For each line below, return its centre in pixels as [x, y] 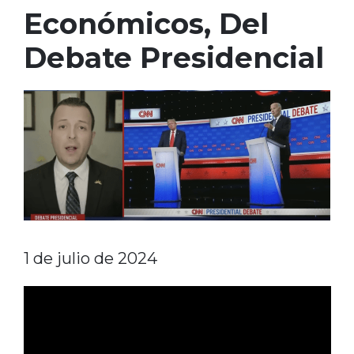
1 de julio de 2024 [90, 259]
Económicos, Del [146, 23]
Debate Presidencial [173, 57]
